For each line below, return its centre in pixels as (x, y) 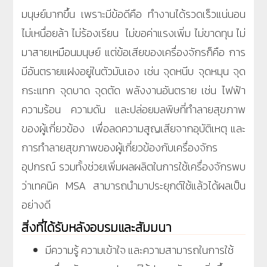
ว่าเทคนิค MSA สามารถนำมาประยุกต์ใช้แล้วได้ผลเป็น (133, 185)
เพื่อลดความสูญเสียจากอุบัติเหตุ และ (165, 128)
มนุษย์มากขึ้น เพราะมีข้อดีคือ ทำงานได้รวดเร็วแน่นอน (133, 14)
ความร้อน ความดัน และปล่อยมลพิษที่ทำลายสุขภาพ (133, 109)
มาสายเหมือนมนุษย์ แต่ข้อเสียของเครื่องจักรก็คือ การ (133, 52)
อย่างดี (36, 204)
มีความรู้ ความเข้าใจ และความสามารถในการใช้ (139, 250)
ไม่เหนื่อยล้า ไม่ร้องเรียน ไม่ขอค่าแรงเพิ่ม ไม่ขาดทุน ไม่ (133, 33)
